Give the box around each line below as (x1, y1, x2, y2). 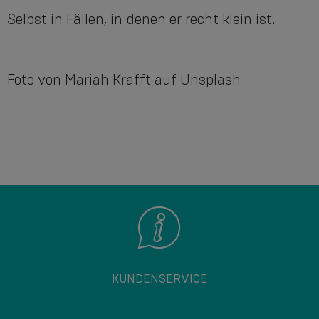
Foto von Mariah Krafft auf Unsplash (7, 71, 241, 89)
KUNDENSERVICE (112, 272, 207, 286)
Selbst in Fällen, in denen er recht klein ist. (7, 11, 276, 28)
